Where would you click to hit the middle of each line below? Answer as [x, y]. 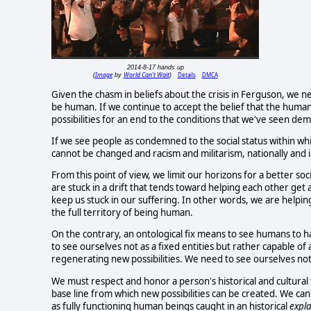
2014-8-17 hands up [155, 68]
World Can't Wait [146, 75]
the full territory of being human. [122, 213]
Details [186, 75]
